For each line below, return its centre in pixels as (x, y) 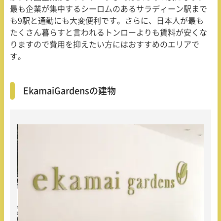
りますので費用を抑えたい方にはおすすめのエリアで (105, 45)
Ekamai (39, 91)
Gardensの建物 (85, 91)
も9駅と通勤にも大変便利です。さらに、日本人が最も (107, 21)
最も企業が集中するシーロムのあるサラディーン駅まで (109, 9)
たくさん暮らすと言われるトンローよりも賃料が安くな (109, 33)
